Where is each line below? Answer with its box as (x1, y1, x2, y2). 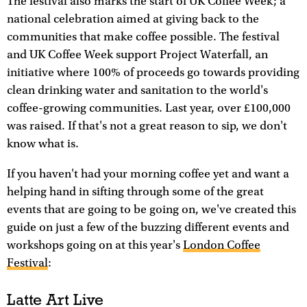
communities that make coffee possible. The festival (7, 29, 280, 44)
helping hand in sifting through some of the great (7, 184, 264, 199)
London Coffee (183, 238, 260, 252)
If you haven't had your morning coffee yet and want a (7, 167, 289, 181)
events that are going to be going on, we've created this (7, 202, 296, 217)
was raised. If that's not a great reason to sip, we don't (7, 119, 287, 133)
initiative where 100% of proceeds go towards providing (7, 65, 299, 79)
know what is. (7, 136, 79, 151)
